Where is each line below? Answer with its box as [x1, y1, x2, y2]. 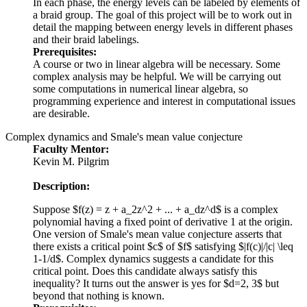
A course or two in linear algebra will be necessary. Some [33, 58, 280, 71]
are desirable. [33, 108, 90, 120]
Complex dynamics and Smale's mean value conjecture [5, 131, 243, 143]
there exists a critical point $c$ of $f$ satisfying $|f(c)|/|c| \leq [33, 241, 293, 253]
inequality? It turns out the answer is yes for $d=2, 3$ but [33, 278, 279, 290]
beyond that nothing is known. [33, 290, 167, 302]
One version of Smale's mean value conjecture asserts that [33, 228, 282, 241]
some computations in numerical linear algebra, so [33, 83, 248, 95]
